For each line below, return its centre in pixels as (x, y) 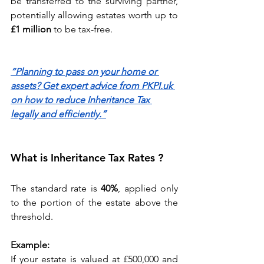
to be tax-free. (83, 29)
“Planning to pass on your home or (85, 72)
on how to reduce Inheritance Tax (81, 100)
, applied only (148, 189)
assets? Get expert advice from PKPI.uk (93, 86)
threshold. (33, 217)
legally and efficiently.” (58, 114)
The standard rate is (56, 189)
